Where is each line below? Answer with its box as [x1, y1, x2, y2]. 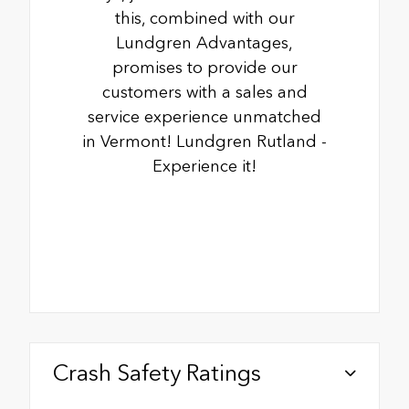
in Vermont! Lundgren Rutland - [82, 131, 327, 152]
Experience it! [152, 155, 257, 176]
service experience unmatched [88, 106, 321, 127]
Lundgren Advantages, [116, 32, 293, 53]
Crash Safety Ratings [53, 358, 261, 386]
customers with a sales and [101, 81, 308, 102]
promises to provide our [111, 57, 298, 78]
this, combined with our [114, 7, 295, 28]
